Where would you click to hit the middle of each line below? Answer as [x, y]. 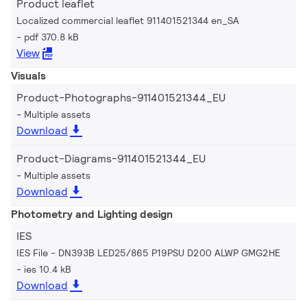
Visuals [28, 75]
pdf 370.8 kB [51, 37]
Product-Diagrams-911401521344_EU [111, 158]
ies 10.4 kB [48, 269]
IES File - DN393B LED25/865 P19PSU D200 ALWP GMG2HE [148, 253]
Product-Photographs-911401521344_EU [121, 97]
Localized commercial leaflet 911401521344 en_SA [128, 20]
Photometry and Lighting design [92, 214]
